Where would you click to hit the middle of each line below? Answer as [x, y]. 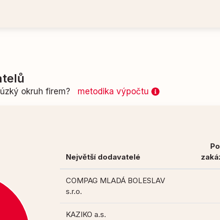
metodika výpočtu [114, 92]
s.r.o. [74, 192]
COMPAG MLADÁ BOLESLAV [116, 181]
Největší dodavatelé [103, 157]
